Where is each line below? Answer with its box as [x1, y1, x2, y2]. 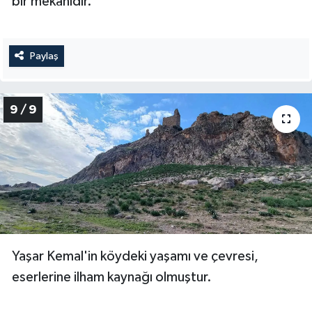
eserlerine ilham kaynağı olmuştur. [12, 270, 212, 284]
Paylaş [29, 50, 58, 61]
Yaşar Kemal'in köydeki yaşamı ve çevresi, [12, 249, 258, 263]
